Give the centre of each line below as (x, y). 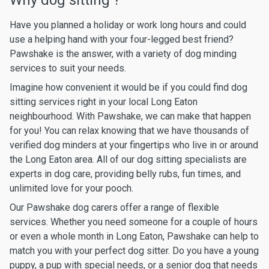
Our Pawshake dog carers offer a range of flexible (114, 207)
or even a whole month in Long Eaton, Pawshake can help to (134, 236)
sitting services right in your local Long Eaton (104, 102)
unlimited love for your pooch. (71, 188)
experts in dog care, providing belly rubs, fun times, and (125, 174)
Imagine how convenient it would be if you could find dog (128, 87)
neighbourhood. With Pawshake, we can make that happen (130, 116)
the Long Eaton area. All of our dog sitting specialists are (128, 159)
